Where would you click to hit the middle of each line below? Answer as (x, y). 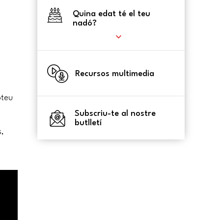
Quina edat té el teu (112, 14)
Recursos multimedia (114, 74)
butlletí (88, 123)
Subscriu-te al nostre (115, 114)
